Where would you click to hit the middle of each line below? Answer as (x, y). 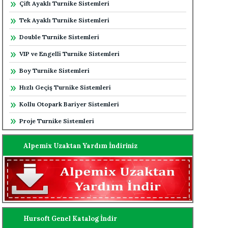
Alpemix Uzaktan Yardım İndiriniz (80, 146)
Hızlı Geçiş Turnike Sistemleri (65, 87)
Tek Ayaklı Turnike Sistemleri (64, 20)
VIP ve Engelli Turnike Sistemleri (69, 54)
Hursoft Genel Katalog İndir (70, 218)
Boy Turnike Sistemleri (54, 70)
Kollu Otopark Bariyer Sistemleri (69, 104)
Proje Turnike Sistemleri (57, 121)
